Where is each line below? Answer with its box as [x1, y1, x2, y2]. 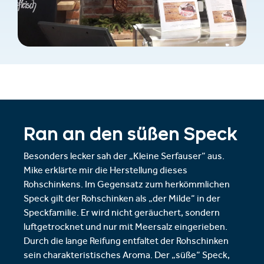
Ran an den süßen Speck [24, 127, 237, 140]
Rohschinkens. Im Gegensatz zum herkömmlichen [24, 180, 230, 190]
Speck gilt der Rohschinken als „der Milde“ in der [24, 194, 220, 204]
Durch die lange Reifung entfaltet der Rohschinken [24, 237, 229, 247]
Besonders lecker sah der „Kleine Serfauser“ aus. [24, 152, 225, 162]
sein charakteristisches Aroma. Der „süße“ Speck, [24, 251, 230, 261]
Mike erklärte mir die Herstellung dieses [24, 166, 187, 176]
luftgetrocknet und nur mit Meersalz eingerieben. [24, 223, 227, 233]
